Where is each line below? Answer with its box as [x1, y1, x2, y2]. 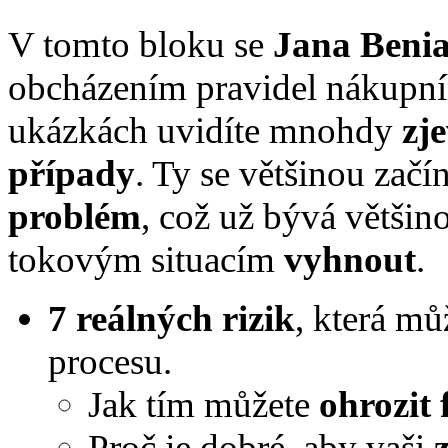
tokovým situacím [8, 238, 284, 280]
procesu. [48, 340, 172, 382]
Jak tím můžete [88, 383, 319, 425]
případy [8, 152, 135, 194]
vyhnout [284, 238, 416, 280]
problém [8, 195, 141, 237]
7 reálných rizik [48, 297, 295, 339]
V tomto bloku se [8, 23, 273, 65]
